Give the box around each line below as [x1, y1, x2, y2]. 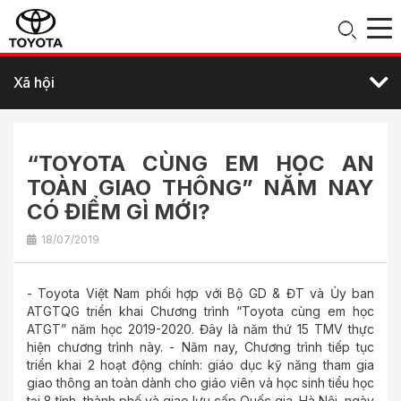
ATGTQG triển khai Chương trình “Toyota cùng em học [27, 303, 374, 319]
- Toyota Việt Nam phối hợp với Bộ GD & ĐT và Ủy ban [27, 286, 374, 301]
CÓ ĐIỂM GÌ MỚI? [27, 199, 210, 225]
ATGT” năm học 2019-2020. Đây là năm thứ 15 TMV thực [27, 321, 374, 337]
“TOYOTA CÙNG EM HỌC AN [27, 150, 374, 176]
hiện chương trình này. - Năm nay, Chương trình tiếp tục [27, 339, 374, 354]
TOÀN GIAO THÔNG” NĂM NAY [27, 175, 374, 200]
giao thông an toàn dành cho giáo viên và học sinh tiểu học [27, 375, 374, 390]
